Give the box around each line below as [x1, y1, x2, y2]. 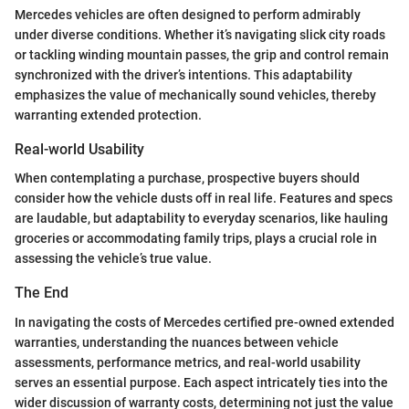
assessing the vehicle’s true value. [15, 251, 212, 267]
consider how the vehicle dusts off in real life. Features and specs [15, 191, 393, 206]
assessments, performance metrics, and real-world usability [15, 354, 361, 370]
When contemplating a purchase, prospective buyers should [15, 171, 360, 186]
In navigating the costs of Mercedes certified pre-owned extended [15, 314, 394, 330]
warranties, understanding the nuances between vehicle [15, 334, 339, 350]
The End [15, 284, 68, 302]
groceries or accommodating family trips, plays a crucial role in [15, 231, 377, 246]
